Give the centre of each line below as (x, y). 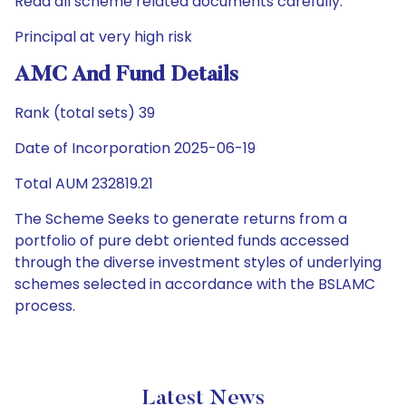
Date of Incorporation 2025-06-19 (135, 148)
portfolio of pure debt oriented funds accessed (182, 241)
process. (45, 306)
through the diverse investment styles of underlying (198, 262)
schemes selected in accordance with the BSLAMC (195, 284)
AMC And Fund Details (126, 75)
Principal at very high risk (103, 37)
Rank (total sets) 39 (85, 113)
